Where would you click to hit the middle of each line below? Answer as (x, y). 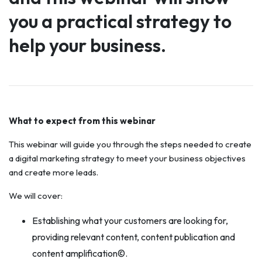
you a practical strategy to (120, 21)
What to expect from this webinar (82, 121)
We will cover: (36, 196)
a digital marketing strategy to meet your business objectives (127, 158)
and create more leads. (54, 172)
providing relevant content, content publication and (134, 237)
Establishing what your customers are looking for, (130, 220)
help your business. (87, 45)
